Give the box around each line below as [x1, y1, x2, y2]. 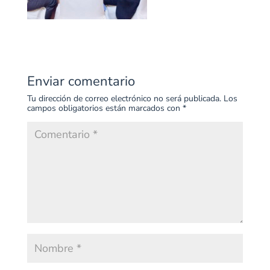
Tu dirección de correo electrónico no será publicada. [27, 93, 221, 104]
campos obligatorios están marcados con [27, 102, 183, 114]
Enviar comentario [27, 72, 135, 90]
